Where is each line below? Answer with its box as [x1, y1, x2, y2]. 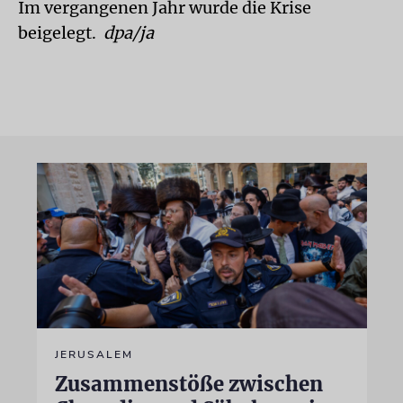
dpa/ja [103, 22, 154, 43]
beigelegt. [18, 22, 103, 43]
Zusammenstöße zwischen [54, 371, 323, 397]
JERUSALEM [54, 346, 133, 362]
